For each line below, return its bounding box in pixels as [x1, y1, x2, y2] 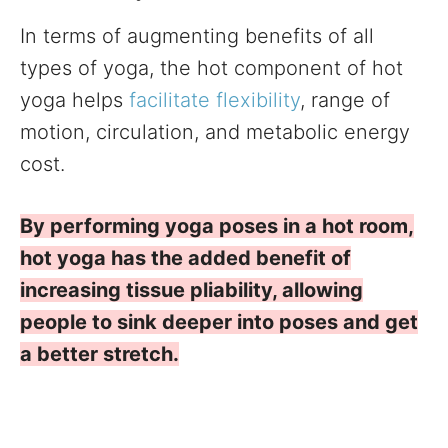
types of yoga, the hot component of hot [20, 56, 403, 81]
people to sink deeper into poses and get [20, 310, 418, 335]
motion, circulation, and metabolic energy [20, 120, 410, 145]
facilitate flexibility [129, 88, 300, 113]
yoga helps [20, 88, 129, 113]
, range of [300, 88, 390, 113]
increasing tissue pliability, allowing [20, 278, 363, 303]
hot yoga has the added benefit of [20, 246, 351, 271]
